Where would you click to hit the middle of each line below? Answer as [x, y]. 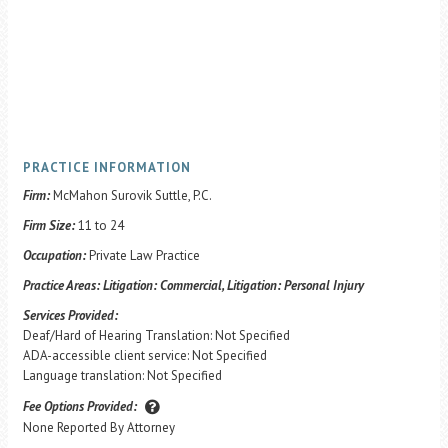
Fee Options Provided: [81, 407]
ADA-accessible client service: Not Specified [145, 355]
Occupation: [56, 255]
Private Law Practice [144, 255]
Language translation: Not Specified [122, 375]
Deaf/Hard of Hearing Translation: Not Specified [156, 335]
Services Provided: [70, 315]
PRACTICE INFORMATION [107, 167]
